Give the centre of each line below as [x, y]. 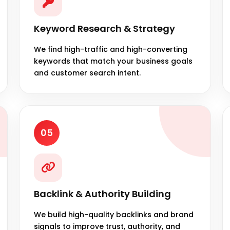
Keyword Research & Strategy [105, 28]
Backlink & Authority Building [103, 194]
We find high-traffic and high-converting [111, 49]
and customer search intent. [88, 73]
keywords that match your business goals [113, 61]
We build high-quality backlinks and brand [114, 214]
